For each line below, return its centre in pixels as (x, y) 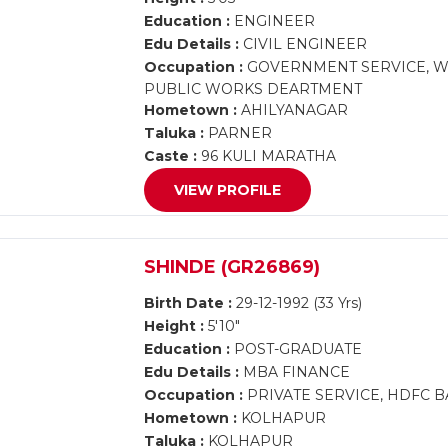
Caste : (171, 156)
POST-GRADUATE (296, 349)
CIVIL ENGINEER (303, 44)
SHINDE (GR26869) (232, 267)
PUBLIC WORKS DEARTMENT (253, 89)
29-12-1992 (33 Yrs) (297, 303)
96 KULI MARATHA (267, 156)
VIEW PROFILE (228, 190)
